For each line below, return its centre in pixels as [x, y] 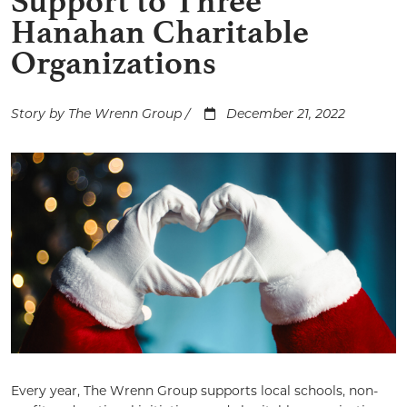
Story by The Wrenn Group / [102, 115]
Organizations [114, 63]
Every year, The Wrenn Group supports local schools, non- [194, 391]
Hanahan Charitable [160, 32]
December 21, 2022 [286, 115]
